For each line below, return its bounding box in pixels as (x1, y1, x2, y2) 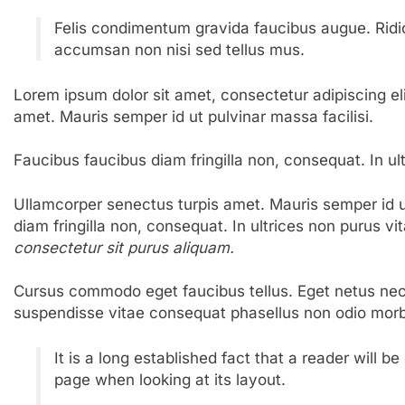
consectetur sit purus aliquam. (13, 239, 234, 258)
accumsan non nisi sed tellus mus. (54, 41, 306, 60)
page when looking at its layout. (54, 370, 287, 389)
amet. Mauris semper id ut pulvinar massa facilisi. (13, 107, 373, 126)
